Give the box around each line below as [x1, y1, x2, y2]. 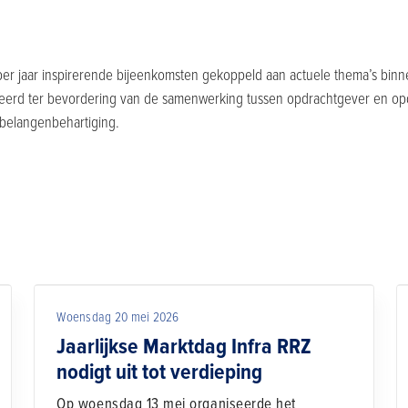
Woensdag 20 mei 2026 [56, 308, 179, 325]
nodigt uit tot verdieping [56, 358, 263, 385]
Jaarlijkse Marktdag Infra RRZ [56, 332, 312, 360]
